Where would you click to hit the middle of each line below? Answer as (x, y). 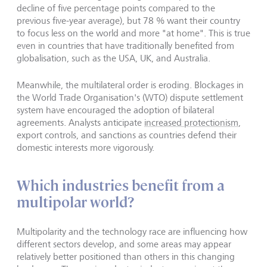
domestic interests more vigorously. (86, 148)
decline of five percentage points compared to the (116, 8)
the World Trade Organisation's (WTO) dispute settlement (130, 98)
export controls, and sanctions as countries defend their (127, 135)
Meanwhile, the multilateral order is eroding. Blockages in (130, 85)
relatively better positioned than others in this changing (126, 257)
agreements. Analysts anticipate (80, 123)
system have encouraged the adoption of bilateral (115, 110)
